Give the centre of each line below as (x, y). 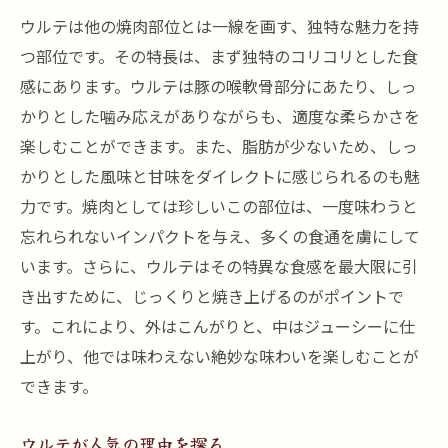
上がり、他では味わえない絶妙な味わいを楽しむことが (219, 356)
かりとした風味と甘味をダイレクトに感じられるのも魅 (220, 176)
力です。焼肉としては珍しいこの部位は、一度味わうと (219, 206)
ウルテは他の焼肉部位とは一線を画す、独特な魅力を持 (219, 26)
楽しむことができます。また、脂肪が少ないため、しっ (219, 146)
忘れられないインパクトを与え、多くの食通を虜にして (220, 236)
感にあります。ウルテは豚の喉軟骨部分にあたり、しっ (218, 86)
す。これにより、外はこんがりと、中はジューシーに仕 (217, 326)
